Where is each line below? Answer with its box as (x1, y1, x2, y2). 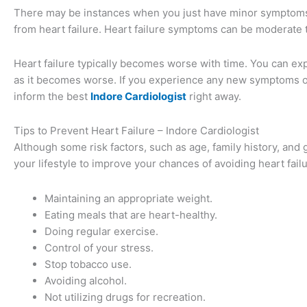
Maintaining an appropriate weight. (45, 191, 212, 205)
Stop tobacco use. (45, 257, 132, 271)
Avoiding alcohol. (45, 273, 127, 287)
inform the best (14, 90, 90, 103)
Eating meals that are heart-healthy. (45, 208, 217, 221)
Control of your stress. (45, 241, 153, 254)
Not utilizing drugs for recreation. (45, 290, 206, 304)
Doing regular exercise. (45, 224, 158, 238)
